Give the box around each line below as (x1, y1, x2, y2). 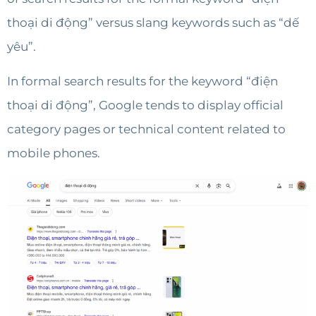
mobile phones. (7, 145, 103, 160)
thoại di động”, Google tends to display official (7, 97, 284, 112)
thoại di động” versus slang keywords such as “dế (7, 16, 299, 30)
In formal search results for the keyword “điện (7, 73, 278, 88)
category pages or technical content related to (7, 121, 286, 136)
